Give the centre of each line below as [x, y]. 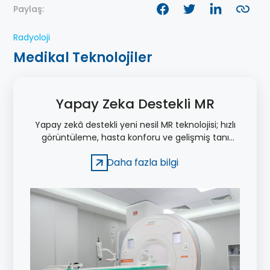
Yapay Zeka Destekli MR [135, 104]
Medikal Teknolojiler [83, 58]
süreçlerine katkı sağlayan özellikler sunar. [135, 150]
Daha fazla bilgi [142, 163]
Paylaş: [29, 9]
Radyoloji [32, 38]
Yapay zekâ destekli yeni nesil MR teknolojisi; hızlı [135, 125]
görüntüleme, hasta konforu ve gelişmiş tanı [135, 138]
